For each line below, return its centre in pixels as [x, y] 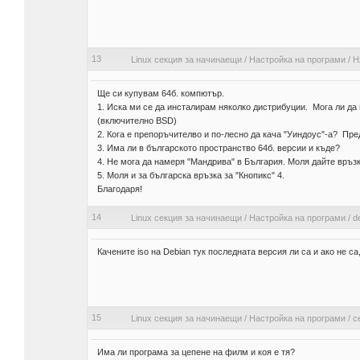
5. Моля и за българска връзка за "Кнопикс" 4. [190, 176]
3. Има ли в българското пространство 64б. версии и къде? [218, 148]
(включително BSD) [137, 121]
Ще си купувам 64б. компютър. [163, 94]
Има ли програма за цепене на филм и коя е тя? [196, 352]
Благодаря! [119, 189]
